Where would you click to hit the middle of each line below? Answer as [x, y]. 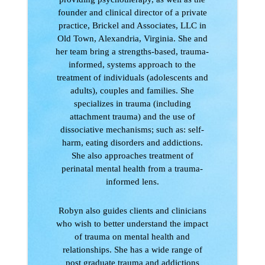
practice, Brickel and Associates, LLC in [132, 25]
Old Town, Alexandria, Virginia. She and [132, 38]
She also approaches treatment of [132, 156]
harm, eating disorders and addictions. [132, 143]
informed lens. [132, 182]
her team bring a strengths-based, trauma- [132, 51]
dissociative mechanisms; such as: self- [132, 130]
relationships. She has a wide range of [132, 250]
